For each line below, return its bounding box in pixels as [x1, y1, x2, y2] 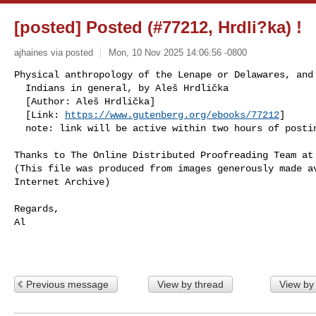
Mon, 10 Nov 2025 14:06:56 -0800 [108, 47, 247, 58]
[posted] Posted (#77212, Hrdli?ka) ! [14, 18, 302, 37]
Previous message [26, 278, 109, 290]
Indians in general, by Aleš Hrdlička [14, 82, 25, 94]
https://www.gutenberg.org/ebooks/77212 [65, 109, 279, 121]
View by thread [157, 278, 224, 290]
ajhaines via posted [14, 47, 93, 58]
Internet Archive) [14, 176, 110, 188]
